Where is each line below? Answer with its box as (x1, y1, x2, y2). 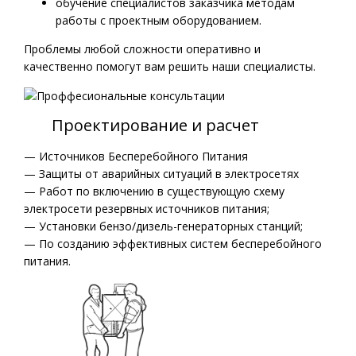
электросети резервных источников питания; (24, 201, 269, 217)
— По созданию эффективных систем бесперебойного (24, 236, 322, 252)
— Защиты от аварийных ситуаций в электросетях (24, 166, 299, 182)
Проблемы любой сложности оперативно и (24, 41, 261, 56)
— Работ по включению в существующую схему (24, 184, 284, 199)
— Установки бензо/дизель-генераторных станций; (24, 219, 303, 234)
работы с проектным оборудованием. (56, 13, 261, 28)
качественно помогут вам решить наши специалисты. (24, 59, 315, 74)
